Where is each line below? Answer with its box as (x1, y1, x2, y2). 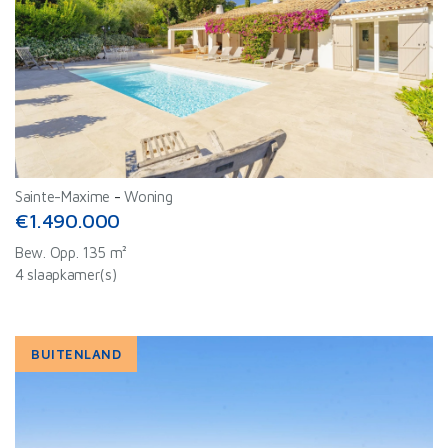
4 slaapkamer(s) (15, 266, 117, 283)
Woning (124, 188, 173, 205)
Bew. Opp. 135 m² (15, 244, 128, 261)
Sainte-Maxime (15, 188, 111, 205)
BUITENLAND (31, 346, 122, 362)
